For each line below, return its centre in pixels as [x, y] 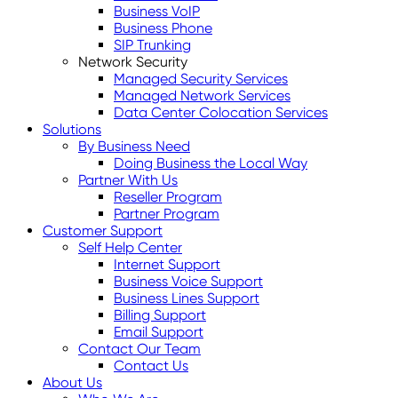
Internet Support [167, 264]
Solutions [72, 129]
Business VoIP [157, 11]
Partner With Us [128, 180]
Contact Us [151, 366]
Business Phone [163, 28]
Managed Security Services [201, 79]
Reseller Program [168, 197]
